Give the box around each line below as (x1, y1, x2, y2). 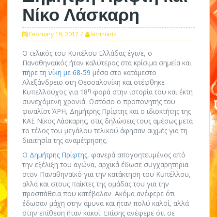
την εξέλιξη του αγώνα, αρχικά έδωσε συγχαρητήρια (22, 160, 188, 169)
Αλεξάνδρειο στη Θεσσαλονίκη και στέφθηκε (22, 77, 165, 87)
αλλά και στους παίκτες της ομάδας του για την (22, 179, 169, 188)
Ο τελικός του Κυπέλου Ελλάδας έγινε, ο (22, 48, 152, 58)
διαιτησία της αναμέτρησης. (22, 136, 107, 145)
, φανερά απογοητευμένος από (87, 150, 186, 159)
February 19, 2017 (29, 30, 78, 38)
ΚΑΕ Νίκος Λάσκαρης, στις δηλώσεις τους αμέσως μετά (22, 116, 193, 125)
